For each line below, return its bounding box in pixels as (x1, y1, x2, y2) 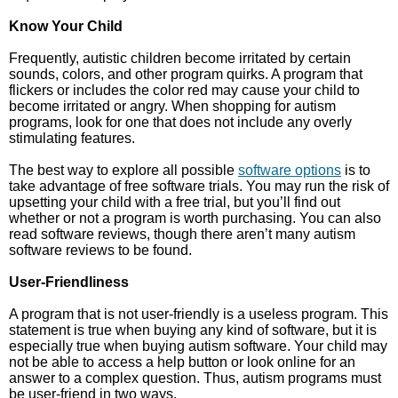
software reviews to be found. (9, 243, 192, 258)
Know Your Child (9, 19, 123, 34)
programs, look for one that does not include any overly (9, 115, 352, 130)
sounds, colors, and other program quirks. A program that (9, 67, 362, 82)
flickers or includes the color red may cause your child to (9, 83, 360, 98)
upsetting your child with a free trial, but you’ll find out (9, 195, 340, 210)
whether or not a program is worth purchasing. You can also (9, 211, 381, 226)
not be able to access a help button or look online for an (9, 354, 355, 370)
